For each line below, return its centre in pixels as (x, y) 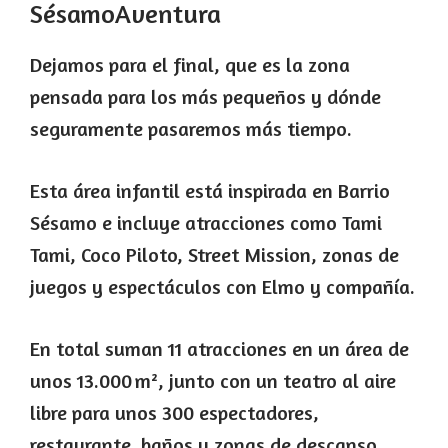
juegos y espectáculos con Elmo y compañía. (222, 286)
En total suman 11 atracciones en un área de (219, 348)
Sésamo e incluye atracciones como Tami (206, 222)
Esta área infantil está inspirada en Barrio (210, 190)
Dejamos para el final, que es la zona (190, 64)
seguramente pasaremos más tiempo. (191, 128)
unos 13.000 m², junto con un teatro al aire (213, 380)
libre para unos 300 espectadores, (174, 412)
